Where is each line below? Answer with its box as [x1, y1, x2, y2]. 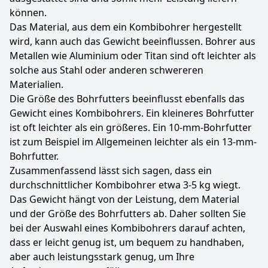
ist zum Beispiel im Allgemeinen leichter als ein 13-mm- [10, 135, 257, 148]
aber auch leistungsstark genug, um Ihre [10, 250, 194, 263]
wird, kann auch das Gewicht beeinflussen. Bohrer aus [10, 35, 255, 48]
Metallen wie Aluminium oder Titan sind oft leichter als [10, 49, 256, 62]
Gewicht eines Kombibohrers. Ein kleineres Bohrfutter [10, 106, 254, 120]
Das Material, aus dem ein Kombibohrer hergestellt [10, 20, 242, 33]
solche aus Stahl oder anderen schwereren [10, 63, 203, 77]
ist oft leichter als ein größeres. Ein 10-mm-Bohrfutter [10, 121, 252, 134]
